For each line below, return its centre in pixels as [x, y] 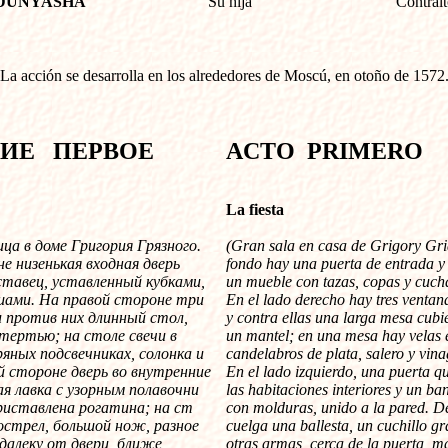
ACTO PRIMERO [324, 151]
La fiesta [255, 209]
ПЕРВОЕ [97, 151]
